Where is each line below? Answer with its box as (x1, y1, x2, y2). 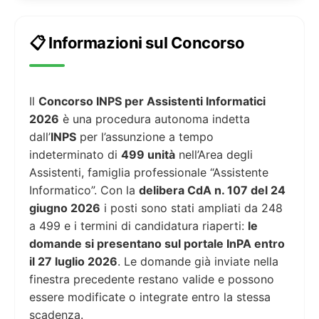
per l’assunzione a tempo (76, 129, 214, 144)
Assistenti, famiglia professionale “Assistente (29, 164, 268, 179)
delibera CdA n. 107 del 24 (139, 182, 286, 197)
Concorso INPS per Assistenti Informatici (38, 93, 266, 108)
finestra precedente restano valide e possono (29, 271, 274, 286)
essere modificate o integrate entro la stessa (29, 289, 271, 304)
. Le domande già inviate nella (117, 253, 278, 268)
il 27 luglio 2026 (29, 253, 117, 268)
